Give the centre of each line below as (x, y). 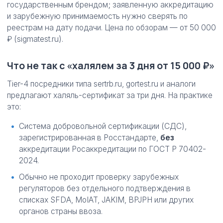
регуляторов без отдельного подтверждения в (105, 188)
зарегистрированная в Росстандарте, (90, 138)
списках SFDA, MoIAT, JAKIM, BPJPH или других (106, 200)
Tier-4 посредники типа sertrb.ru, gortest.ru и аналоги (101, 84)
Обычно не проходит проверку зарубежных (99, 177)
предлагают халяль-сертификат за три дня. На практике (110, 95)
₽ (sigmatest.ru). (35, 39)
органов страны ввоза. (61, 211)
